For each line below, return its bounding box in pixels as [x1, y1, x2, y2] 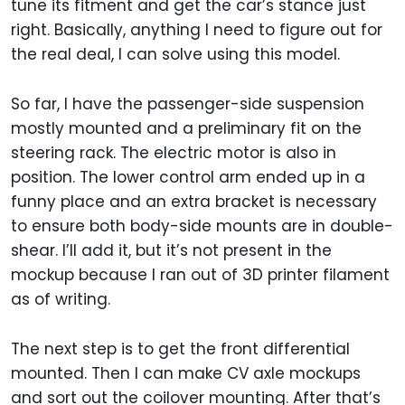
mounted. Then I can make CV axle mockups [11, 363, 361, 385]
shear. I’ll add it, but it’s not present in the [11, 240, 332, 262]
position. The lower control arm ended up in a [11, 166, 365, 189]
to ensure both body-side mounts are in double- [11, 215, 393, 238]
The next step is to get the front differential [11, 338, 350, 361]
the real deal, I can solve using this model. [11, 43, 340, 66]
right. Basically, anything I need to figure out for [11, 19, 382, 42]
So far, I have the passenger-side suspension [11, 93, 364, 116]
